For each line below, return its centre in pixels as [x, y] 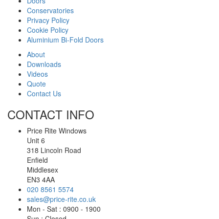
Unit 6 [36, 140]
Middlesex [43, 170]
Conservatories [50, 10]
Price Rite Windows [57, 131]
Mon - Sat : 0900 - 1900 [64, 209]
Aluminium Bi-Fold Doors [65, 40]
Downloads [44, 64]
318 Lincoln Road [54, 150]
